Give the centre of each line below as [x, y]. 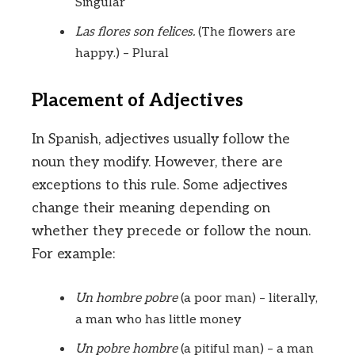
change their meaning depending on [151, 208]
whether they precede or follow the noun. [171, 231]
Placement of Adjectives [137, 101]
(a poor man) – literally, [248, 299]
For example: [73, 254]
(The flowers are [245, 32]
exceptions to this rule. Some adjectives [160, 185]
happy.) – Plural [122, 53]
